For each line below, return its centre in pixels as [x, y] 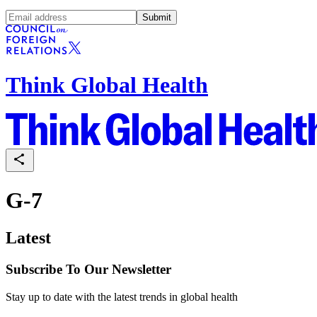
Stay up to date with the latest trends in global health [122, 296]
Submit [157, 17]
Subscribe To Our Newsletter [88, 270]
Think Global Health [107, 85]
